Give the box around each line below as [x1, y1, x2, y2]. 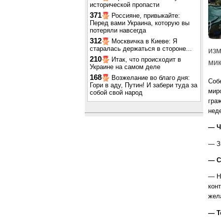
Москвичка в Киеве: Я [111, 37, 177, 45]
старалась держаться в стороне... [90, 45, 192, 52]
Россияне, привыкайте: [111, 12, 180, 19]
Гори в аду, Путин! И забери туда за [90, 81, 197, 89]
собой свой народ [90, 89, 143, 96]
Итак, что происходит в [111, 56, 181, 63]
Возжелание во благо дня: [111, 74, 190, 81]
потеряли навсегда [90, 27, 146, 34]
